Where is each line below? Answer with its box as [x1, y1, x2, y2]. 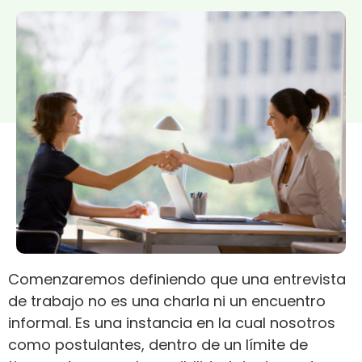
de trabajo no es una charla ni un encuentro [8, 291, 326, 312]
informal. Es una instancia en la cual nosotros [8, 313, 335, 334]
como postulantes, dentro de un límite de [8, 335, 308, 356]
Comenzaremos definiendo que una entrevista [8, 269, 346, 290]
